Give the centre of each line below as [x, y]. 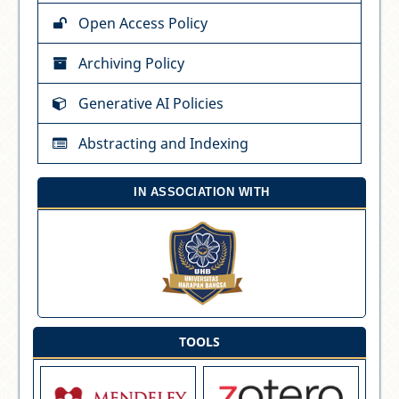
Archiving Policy [132, 64]
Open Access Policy [143, 24]
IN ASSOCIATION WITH [202, 192]
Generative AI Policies [151, 104]
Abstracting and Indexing [164, 144]
